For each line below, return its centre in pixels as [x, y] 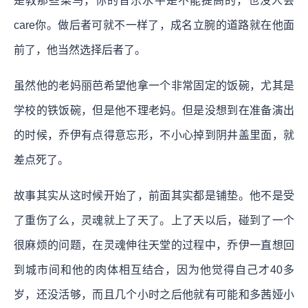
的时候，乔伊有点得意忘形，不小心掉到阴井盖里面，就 [154, 135]
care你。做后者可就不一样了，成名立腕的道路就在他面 [154, 25]
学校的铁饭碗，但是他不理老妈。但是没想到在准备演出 [154, 110]
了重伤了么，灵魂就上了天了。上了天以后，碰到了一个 [154, 220]
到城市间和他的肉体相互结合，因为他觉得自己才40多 [154, 269]
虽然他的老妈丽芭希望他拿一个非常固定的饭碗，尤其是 [154, 85]
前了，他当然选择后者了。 [80, 49]
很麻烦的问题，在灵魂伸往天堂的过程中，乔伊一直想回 [154, 245]
